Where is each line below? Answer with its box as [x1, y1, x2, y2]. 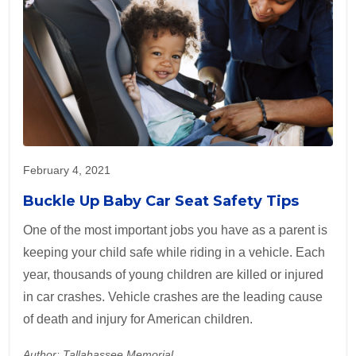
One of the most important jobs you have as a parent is [23, 223, 327, 238]
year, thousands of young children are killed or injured [23, 268, 323, 282]
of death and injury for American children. [23, 312, 253, 327]
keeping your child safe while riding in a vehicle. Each [23, 246, 325, 260]
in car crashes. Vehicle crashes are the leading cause [23, 290, 323, 304]
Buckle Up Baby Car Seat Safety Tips [23, 192, 299, 211]
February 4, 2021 [23, 164, 110, 177]
